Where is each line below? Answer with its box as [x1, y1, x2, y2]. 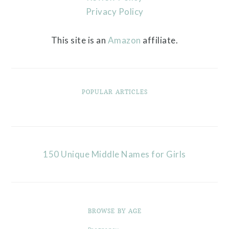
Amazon [107, 34, 141, 45]
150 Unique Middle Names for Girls [43, 148, 186, 159]
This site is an [51, 34, 108, 45]
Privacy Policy [85, 6, 144, 17]
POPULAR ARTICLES [81, 88, 148, 96]
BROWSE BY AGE [87, 207, 142, 215]
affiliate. [141, 34, 178, 45]
